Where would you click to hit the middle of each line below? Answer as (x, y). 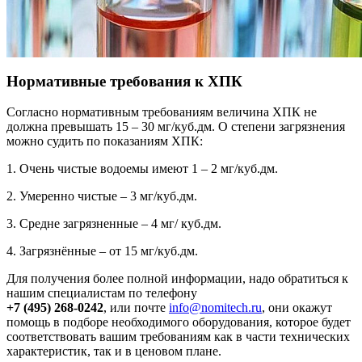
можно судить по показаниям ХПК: (105, 141)
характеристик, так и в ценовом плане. (114, 351)
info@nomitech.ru (215, 308)
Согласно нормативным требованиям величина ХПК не (162, 112)
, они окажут (297, 308)
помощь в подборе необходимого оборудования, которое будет (179, 322)
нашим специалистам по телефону (102, 293)
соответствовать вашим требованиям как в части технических (178, 337)
